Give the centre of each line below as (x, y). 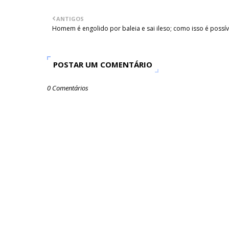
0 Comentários (68, 88)
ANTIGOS (70, 19)
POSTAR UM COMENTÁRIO (103, 65)
